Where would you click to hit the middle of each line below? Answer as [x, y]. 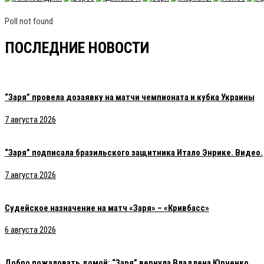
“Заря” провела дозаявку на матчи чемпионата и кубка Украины [130, 97]
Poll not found [29, 21]
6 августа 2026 [30, 230]
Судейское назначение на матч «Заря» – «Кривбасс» [107, 208]
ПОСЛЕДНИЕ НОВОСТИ [77, 48]
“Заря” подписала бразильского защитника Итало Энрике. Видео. [134, 152]
